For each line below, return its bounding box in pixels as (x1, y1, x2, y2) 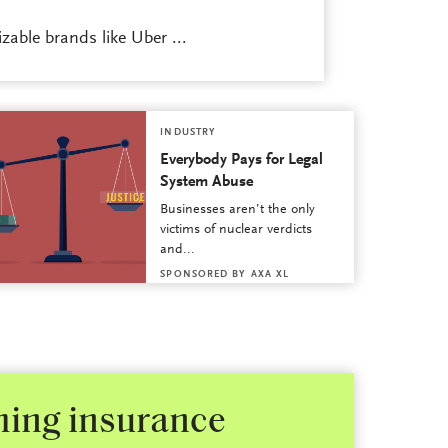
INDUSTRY (160, 128, 217, 139)
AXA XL (250, 270, 290, 281)
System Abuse (160, 174, 254, 191)
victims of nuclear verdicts (160, 223, 313, 238)
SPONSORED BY (160, 270, 247, 281)
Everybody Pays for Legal (160, 152, 324, 169)
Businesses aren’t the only (160, 203, 316, 218)
